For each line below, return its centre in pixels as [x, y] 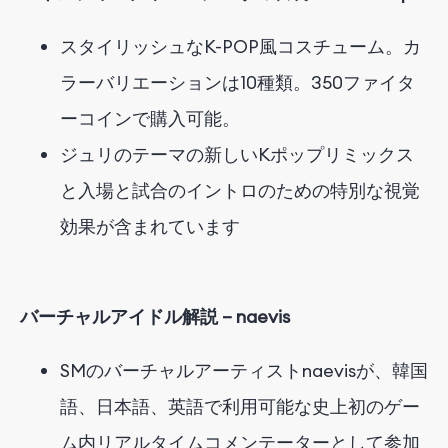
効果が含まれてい [132, 227]
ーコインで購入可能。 [150, 119]
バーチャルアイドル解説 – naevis [155, 317]
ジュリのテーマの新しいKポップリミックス [237, 155]
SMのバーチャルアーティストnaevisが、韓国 [244, 371]
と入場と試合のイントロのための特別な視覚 [240, 191]
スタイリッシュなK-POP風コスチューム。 [231, 47]
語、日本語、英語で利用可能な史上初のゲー [240, 407]
